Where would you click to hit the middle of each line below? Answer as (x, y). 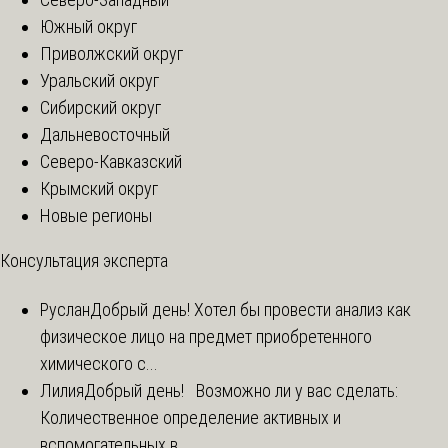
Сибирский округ (100, 107)
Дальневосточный (105, 134)
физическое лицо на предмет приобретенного (206, 337)
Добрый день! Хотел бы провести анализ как (250, 310)
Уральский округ (99, 80)
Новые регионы (96, 215)
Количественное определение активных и (190, 418)
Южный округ (88, 26)
